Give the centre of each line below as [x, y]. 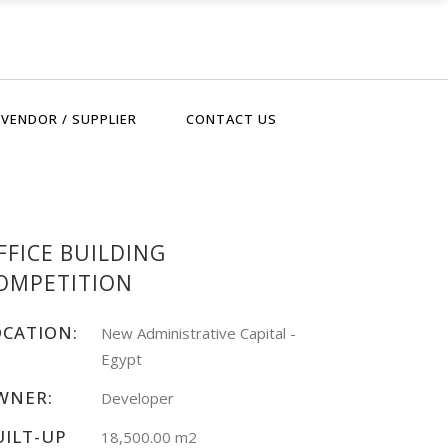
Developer [138, 398]
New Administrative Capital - [199, 333]
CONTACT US [231, 118]
